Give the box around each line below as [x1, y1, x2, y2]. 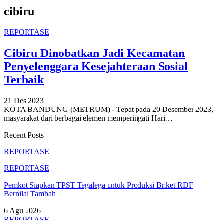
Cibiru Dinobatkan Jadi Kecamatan [4, 46, 185, 59]
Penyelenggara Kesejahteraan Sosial [4, 59, 188, 73]
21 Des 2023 [4, 96, 44, 105]
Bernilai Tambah [4, 189, 55, 198]
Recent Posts [4, 130, 44, 139]
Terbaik [4, 73, 44, 86]
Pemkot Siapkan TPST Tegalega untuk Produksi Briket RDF [4, 180, 193, 189]
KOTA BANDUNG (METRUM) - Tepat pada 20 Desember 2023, [4, 105, 213, 113]
